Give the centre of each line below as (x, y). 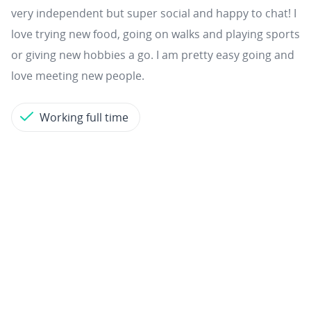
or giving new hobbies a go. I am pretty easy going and (153, 55)
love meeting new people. (78, 76)
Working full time (84, 117)
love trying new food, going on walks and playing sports (155, 34)
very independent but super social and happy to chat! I (154, 13)
